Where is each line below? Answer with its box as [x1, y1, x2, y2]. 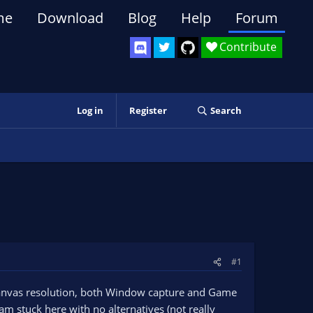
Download [37, 8, 103, 27]
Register [129, 104, 167, 117]
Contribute [219, 39, 277, 54]
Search [210, 104, 242, 117]
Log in [76, 104, 103, 117]
